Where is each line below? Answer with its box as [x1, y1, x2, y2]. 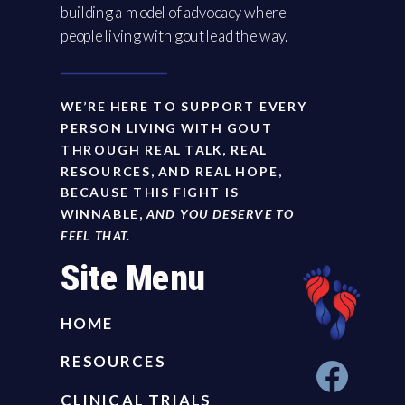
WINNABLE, [61, 205, 147, 221]
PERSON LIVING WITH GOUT [61, 119, 274, 136]
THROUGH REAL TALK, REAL [61, 141, 268, 157]
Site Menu [61, 256, 205, 298]
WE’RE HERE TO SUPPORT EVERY [61, 98, 308, 114]
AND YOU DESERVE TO [146, 205, 294, 221]
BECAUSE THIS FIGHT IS [61, 184, 240, 200]
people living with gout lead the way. [61, 25, 287, 45]
